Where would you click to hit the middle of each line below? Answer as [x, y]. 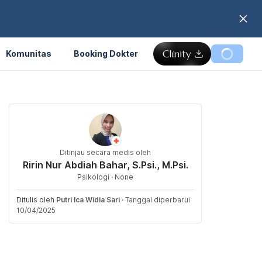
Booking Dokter [106, 53]
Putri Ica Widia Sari [88, 200]
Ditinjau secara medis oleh [105, 152]
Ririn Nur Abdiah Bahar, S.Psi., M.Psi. [105, 165]
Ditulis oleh [36, 200]
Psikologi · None [105, 177]
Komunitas [29, 53]
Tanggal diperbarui [158, 200]
